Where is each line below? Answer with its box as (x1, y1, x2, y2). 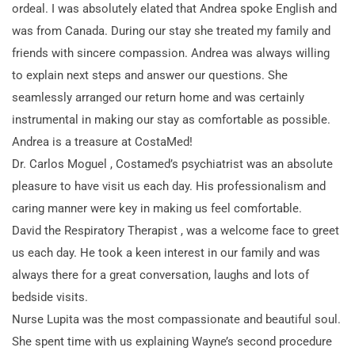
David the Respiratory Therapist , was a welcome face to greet (12, 223, 339, 238)
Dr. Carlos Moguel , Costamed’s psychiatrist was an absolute (12, 156, 333, 171)
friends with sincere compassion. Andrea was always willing (12, 45, 330, 60)
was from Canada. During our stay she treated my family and (12, 23, 330, 38)
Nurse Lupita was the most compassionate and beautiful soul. (12, 311, 341, 326)
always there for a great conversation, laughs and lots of (12, 267, 309, 282)
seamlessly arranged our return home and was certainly (12, 90, 304, 105)
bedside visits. (12, 289, 88, 304)
